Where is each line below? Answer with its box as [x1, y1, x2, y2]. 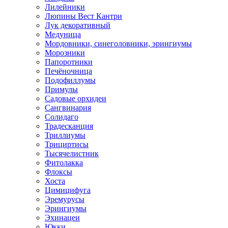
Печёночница [45, 67, 92, 76]
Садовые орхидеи [45, 94, 106, 103]
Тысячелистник [45, 149, 99, 158]
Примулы [45, 85, 78, 94]
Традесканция [45, 122, 93, 131]
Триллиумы [45, 131, 85, 140]
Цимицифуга [45, 186, 91, 195]
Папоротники [45, 58, 93, 67]
